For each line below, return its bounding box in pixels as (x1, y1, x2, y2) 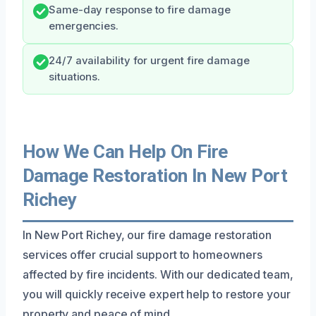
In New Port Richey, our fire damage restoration (23, 227, 272, 242)
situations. (49, 70, 101, 83)
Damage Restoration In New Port (23, 164, 288, 186)
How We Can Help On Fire (23, 140, 228, 162)
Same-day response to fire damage (49, 3, 231, 16)
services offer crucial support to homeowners (23, 247, 262, 262)
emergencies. (49, 19, 119, 32)
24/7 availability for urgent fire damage (49, 54, 250, 67)
